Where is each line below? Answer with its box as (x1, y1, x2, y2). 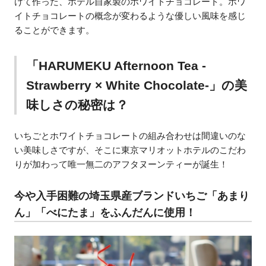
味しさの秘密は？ (26, 98, 128, 112)
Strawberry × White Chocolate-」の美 (26, 78, 247, 93)
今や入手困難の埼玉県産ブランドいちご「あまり (14, 189, 250, 202)
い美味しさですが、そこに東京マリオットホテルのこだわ (14, 144, 246, 155)
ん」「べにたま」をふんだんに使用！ (14, 206, 197, 218)
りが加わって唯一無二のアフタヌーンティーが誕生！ (14, 159, 229, 169)
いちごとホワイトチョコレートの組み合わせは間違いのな (14, 130, 246, 141)
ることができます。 (14, 24, 95, 35)
